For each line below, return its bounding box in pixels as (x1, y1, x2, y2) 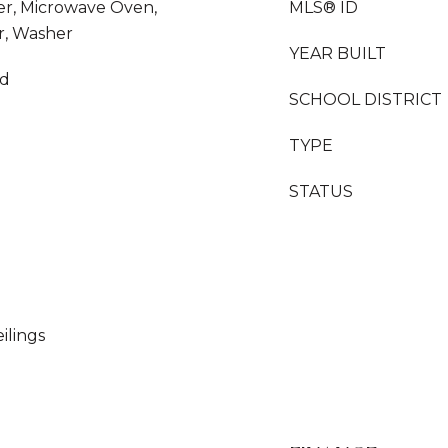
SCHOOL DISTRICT (289, 90, 442, 109)
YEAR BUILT (289, 44, 386, 63)
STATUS (289, 182, 353, 201)
